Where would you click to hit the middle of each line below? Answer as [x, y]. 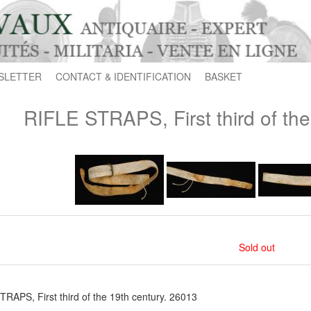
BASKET [224, 76]
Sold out [257, 247]
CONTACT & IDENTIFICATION [123, 76]
